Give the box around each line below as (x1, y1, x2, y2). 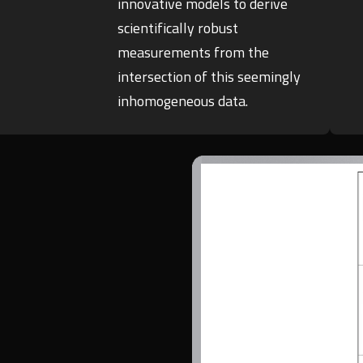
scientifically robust (117, 17, 239, 40)
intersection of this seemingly (117, 66, 301, 88)
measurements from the (117, 41, 270, 64)
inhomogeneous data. (117, 90, 249, 113)
